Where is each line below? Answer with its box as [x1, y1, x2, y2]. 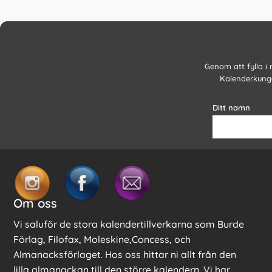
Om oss [13, 195, 57, 211]
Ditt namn [212, 103, 250, 113]
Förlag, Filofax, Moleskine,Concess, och [13, 233, 191, 246]
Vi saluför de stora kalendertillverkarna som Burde [13, 218, 244, 231]
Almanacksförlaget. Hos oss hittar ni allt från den [13, 248, 236, 261]
